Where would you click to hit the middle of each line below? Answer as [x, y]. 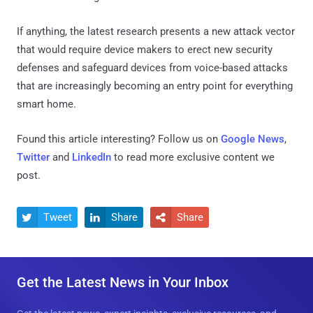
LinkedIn [92, 157]
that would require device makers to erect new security [145, 49]
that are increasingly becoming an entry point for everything [155, 86]
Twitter [33, 157]
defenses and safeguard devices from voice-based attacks [152, 67]
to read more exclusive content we [193, 157]
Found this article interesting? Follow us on [119, 139]
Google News [253, 139]
